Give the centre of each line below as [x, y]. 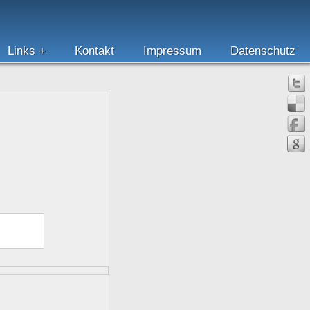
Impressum [172, 51]
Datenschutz [263, 51]
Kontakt [94, 51]
